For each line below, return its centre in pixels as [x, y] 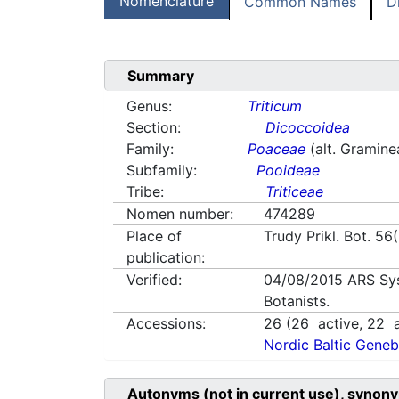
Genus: [149, 106]
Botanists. [297, 301]
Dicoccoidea [308, 128]
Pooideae [289, 171]
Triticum [275, 106]
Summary [161, 76]
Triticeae [295, 192]
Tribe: [145, 192]
